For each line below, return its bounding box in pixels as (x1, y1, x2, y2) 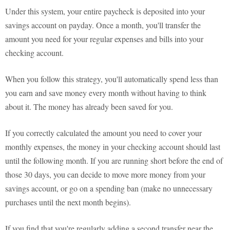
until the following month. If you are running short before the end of (5, 155, 223, 166)
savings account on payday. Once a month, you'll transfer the (5, 20, 201, 31)
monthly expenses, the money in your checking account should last (5, 141, 220, 152)
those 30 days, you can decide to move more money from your (5, 169, 205, 180)
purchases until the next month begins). (5, 197, 131, 208)
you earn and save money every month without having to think (5, 87, 206, 99)
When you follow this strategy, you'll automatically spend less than (5, 73, 218, 85)
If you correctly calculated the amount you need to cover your (5, 127, 202, 139)
